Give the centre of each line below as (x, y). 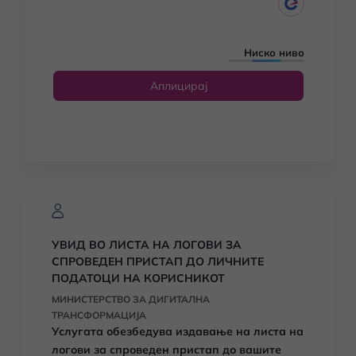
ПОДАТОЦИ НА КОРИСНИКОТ (138, 278)
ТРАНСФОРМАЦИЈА (99, 315)
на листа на (270, 331)
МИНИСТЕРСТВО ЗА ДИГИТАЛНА (131, 299)
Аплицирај (178, 86)
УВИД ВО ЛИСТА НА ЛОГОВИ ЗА (147, 245)
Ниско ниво (274, 52)
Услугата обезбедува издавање (144, 331)
